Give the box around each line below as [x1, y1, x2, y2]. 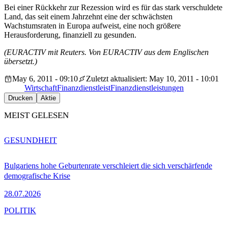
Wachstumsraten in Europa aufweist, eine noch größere [4, 21, 181, 31]
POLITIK [4, 206, 36, 215]
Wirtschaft [24, 83, 57, 93]
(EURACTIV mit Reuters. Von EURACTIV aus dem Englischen [4, 48, 209, 57]
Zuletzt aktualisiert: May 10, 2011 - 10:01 [86, 74, 219, 83]
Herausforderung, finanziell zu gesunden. [4, 31, 136, 40]
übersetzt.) [4, 57, 37, 66]
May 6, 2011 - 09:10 [12, 74, 78, 83]
